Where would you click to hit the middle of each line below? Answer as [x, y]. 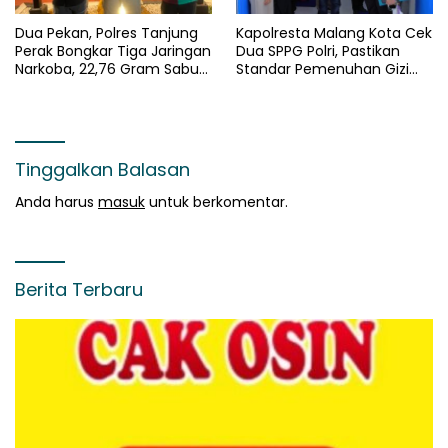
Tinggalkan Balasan [102, 169]
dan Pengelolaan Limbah [322, 86]
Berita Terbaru [79, 289]
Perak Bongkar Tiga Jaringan [113, 50]
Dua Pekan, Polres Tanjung [106, 32]
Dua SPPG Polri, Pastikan [318, 50]
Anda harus [56, 201]
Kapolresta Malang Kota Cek [334, 32]
